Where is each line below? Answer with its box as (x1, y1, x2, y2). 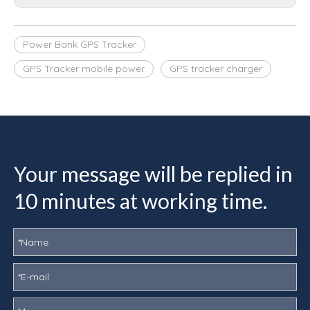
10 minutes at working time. (14, 188, 267, 213)
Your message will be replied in (14, 161, 293, 186)
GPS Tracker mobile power (23, 62, 145, 75)
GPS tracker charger (170, 62, 262, 75)
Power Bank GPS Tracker (23, 38, 136, 51)
